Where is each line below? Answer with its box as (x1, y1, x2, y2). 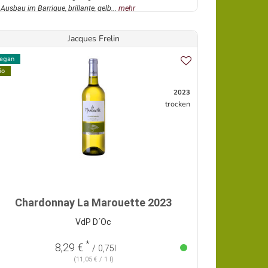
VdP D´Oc (75, 217, 111, 227)
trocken (165, 99, 190, 109)
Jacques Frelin (67, 33, 120, 45)
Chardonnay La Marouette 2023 (15, 196, 172, 209)
